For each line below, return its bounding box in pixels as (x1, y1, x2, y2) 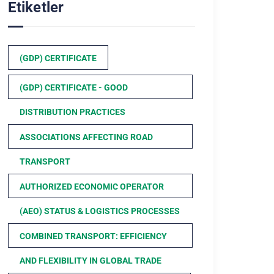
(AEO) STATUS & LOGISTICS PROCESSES (20, 206, 180, 216)
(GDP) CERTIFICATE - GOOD (20, 83, 128, 92)
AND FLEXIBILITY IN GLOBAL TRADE (20, 256, 161, 265)
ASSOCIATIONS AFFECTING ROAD (20, 132, 153, 142)
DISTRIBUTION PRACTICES (20, 107, 125, 117)
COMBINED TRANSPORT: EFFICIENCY (20, 231, 167, 241)
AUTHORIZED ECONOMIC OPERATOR (20, 182, 164, 191)
